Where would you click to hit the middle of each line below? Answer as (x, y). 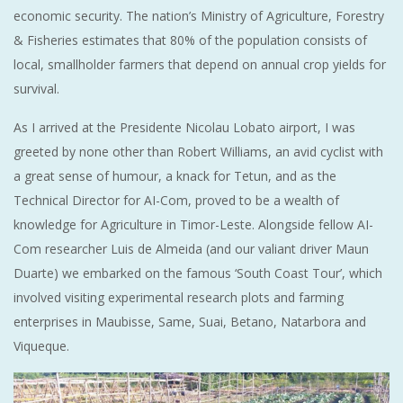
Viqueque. (41, 346)
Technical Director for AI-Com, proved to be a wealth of (176, 201)
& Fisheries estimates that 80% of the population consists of (190, 40)
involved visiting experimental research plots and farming (179, 298)
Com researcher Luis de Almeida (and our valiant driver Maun (191, 249)
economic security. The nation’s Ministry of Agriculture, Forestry (199, 16)
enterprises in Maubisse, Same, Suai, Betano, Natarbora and (190, 322)
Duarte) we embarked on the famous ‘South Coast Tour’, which (198, 273)
